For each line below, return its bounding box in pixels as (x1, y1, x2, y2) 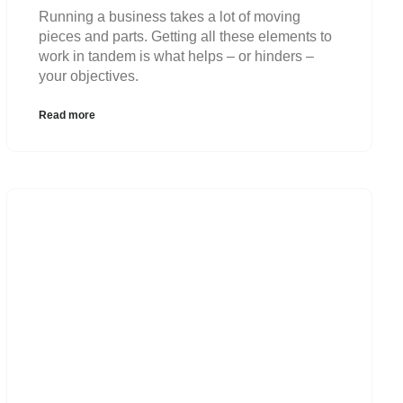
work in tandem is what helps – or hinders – (39, 48, 315, 64)
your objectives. (39, 67, 139, 84)
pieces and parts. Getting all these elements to (39, 28, 333, 44)
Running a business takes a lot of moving (39, 8, 301, 24)
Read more (39, 108, 96, 121)
